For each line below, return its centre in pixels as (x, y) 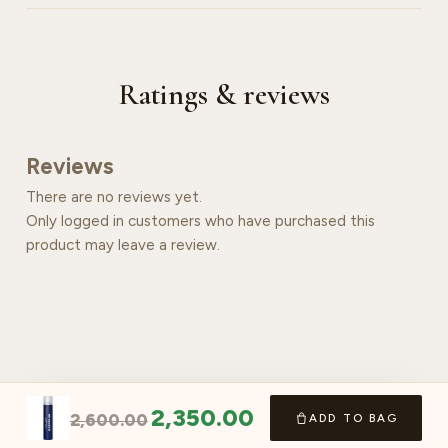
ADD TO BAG (353, 418)
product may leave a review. (123, 245)
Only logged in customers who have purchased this (200, 221)
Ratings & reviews (224, 94)
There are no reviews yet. (114, 197)
